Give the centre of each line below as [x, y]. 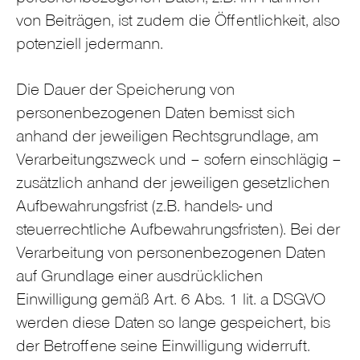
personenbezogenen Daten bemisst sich [155, 115]
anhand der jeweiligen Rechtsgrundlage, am [168, 138]
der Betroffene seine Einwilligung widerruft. [163, 348]
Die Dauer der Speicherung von [125, 92]
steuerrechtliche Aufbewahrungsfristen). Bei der [178, 231]
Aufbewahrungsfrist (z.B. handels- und [145, 208]
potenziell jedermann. [90, 47]
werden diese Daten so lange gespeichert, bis [173, 325]
